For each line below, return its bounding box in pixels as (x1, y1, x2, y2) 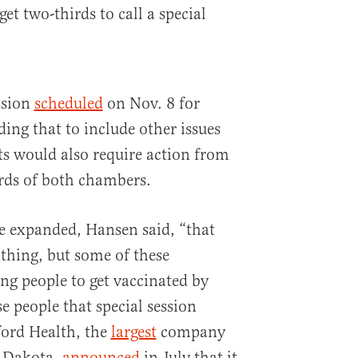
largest (110, 322, 157, 342)
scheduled (34, 93, 103, 113)
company (156, 322, 225, 342)
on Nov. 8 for (102, 93, 200, 113)
